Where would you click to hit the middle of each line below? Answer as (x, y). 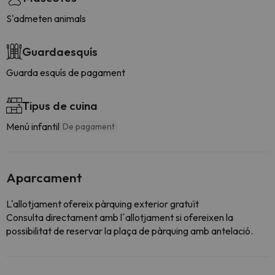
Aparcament (44, 177)
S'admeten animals (46, 18)
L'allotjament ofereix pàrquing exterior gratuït (103, 204)
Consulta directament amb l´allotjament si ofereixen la (120, 217)
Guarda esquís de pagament (66, 72)
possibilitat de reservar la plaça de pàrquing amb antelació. (130, 231)
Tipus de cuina (60, 106)
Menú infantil (33, 126)
